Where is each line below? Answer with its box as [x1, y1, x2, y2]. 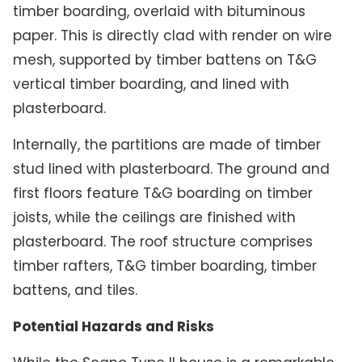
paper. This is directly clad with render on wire [12, 25, 332, 45]
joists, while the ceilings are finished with [12, 207, 296, 227]
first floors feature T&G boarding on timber [12, 183, 313, 203]
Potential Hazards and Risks [12, 317, 214, 337]
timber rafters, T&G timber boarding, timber [12, 255, 317, 276]
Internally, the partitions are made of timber [12, 134, 321, 154]
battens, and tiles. [12, 280, 137, 300]
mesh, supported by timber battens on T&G [12, 49, 317, 69]
